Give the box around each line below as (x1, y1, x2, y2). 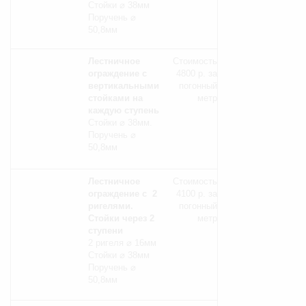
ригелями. (88, 200, 134, 211)
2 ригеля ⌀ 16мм (88, 237, 157, 248)
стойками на (88, 92, 143, 103)
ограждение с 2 (88, 188, 158, 199)
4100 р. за (176, 188, 217, 199)
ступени (88, 225, 124, 236)
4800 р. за (176, 68, 217, 79)
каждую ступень (88, 105, 160, 115)
